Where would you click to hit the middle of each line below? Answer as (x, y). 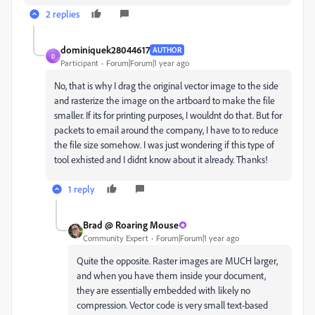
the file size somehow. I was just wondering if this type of (164, 144)
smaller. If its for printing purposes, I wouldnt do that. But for (168, 115)
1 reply (82, 189)
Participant (79, 63)
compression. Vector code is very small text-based (172, 305)
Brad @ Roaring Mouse (131, 225)
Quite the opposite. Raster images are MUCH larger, (177, 261)
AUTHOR (167, 50)
